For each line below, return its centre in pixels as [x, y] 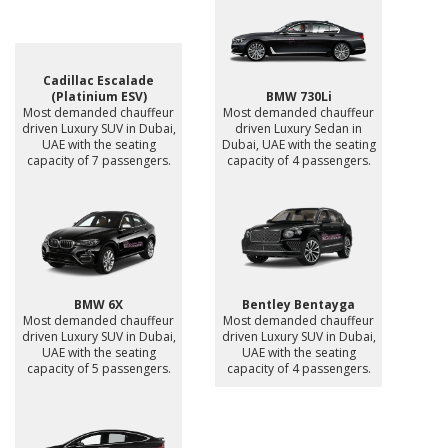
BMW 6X [98, 304]
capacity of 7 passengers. [98, 161]
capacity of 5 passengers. [98, 368]
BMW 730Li [298, 97]
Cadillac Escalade [98, 81]
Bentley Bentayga [298, 304]
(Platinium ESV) [98, 97]
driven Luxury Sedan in [298, 129]
